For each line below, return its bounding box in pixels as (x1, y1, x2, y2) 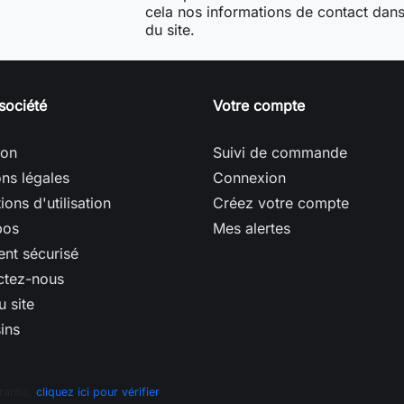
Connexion (213, 169, 286, 188)
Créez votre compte (213, 194, 349, 213)
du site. (144, 21, 195, 40)
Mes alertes (213, 219, 290, 238)
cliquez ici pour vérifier (36, 385, 159, 399)
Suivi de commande (213, 143, 347, 162)
